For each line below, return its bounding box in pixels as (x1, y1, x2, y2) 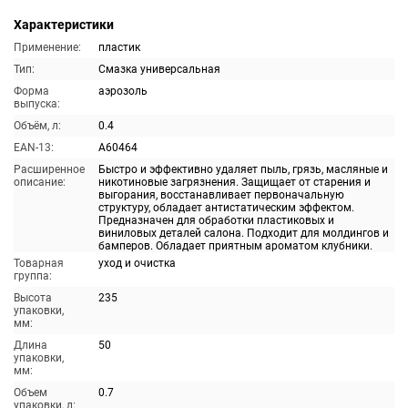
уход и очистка (98, 257, 176, 270)
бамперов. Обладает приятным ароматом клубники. (98, 240, 372, 252)
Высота (14, 291, 52, 304)
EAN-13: (14, 141, 54, 154)
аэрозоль (98, 85, 148, 97)
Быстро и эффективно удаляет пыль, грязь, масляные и (98, 163, 388, 176)
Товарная (14, 257, 64, 270)
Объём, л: (14, 119, 61, 132)
